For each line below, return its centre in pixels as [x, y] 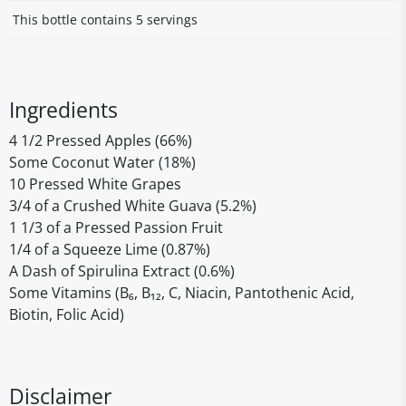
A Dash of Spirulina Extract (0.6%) [122, 271]
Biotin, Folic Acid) [67, 314]
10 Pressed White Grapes [95, 184]
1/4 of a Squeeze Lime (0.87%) [110, 249]
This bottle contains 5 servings [105, 19]
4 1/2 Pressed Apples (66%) [101, 140]
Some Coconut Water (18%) [102, 162]
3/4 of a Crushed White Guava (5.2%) [133, 206]
